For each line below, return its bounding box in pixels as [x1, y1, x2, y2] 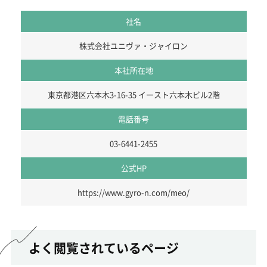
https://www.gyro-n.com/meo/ [77, 186, 190, 198]
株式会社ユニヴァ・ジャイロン [79, 39, 188, 51]
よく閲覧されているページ [28, 238, 179, 256]
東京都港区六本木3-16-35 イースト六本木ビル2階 [47, 88, 220, 100]
